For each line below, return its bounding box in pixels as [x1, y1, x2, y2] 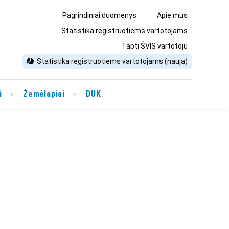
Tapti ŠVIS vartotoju [122, 42, 188, 50]
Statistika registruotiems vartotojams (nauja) [37, 57, 188, 65]
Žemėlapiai [23, 89, 65, 99]
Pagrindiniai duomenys [62, 11, 136, 19]
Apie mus [157, 11, 188, 19]
